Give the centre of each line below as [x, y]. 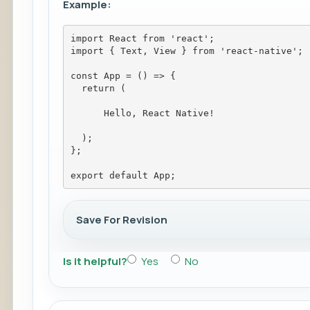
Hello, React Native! [159, 113]
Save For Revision [122, 220]
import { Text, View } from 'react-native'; [186, 51]
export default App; [123, 175]
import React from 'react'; [142, 38]
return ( [98, 88]
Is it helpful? [95, 262]
